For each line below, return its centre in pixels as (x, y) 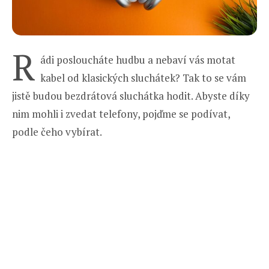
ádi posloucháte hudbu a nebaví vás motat (138, 59)
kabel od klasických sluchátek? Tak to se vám (143, 77)
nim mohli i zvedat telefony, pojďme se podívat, (121, 113)
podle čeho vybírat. (57, 131)
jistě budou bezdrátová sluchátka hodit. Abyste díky (131, 95)
